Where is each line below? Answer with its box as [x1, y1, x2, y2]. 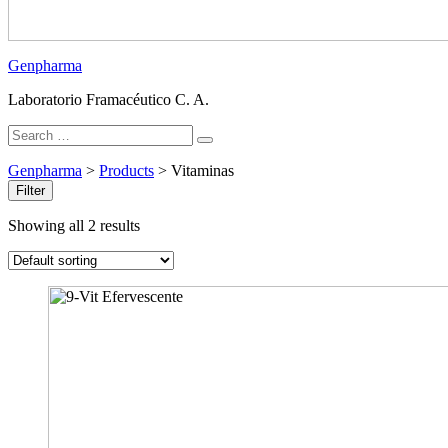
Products [99, 162, 154, 179]
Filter [16, 183, 45, 198]
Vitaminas [171, 162, 234, 179]
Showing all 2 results [8, 217, 140, 234]
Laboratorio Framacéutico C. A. [8, 91, 209, 108]
